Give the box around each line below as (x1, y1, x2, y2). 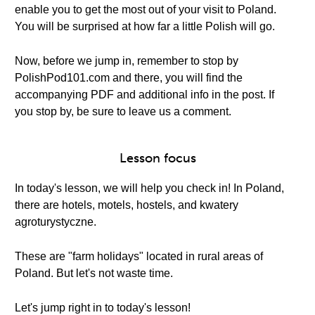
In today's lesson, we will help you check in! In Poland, (15, 182, 284, 194)
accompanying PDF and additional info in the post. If (15, 89, 274, 101)
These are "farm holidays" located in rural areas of (15, 250, 263, 262)
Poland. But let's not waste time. (15, 267, 173, 279)
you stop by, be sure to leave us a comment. (15, 105, 231, 117)
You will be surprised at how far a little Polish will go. (15, 20, 275, 32)
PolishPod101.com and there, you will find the (15, 72, 243, 84)
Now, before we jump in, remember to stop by (15, 55, 238, 67)
